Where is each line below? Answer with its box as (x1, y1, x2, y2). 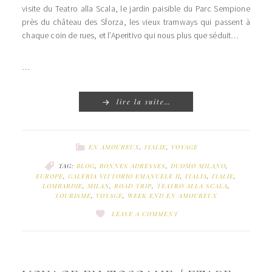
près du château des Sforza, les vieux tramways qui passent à (22, 16, 250, 27)
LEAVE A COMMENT (112, 209, 178, 218)
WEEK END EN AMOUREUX (127, 191, 217, 200)
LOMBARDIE (42, 181, 83, 190)
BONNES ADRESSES (99, 161, 166, 170)
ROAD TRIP (114, 181, 152, 190)
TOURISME (55, 191, 91, 200)
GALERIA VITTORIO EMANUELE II (68, 171, 180, 180)
